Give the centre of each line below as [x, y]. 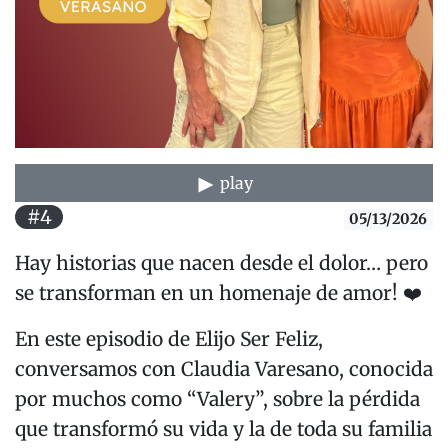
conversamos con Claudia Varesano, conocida [224, 369]
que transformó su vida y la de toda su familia [223, 429]
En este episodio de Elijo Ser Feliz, [169, 339]
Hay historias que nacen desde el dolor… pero [221, 263]
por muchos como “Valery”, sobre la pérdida [217, 399]
